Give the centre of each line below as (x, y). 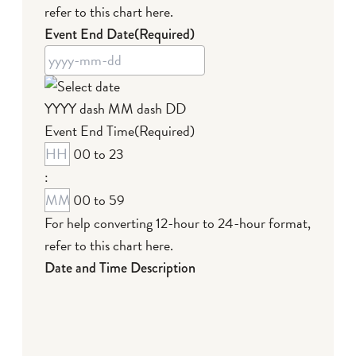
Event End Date (89, 34)
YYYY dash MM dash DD (115, 108)
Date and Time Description (120, 267)
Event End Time (89, 130)
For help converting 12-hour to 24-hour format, (178, 222)
